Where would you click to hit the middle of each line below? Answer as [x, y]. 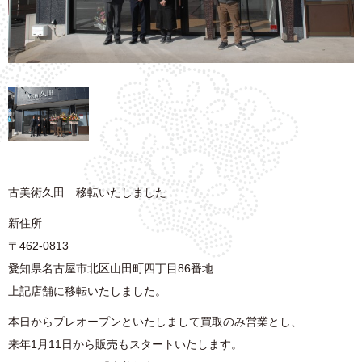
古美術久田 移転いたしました [87, 193]
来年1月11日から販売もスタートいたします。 [125, 345]
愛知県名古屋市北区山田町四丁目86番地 [111, 269]
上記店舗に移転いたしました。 [87, 291]
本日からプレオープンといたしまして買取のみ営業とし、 [155, 322]
